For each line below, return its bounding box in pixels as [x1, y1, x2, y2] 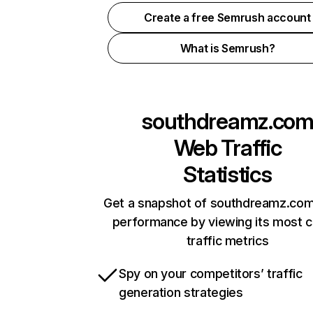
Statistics [183, 161, 272, 188]
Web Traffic [173, 134, 282, 161]
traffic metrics [186, 233, 269, 248]
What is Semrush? [180, 41, 275, 55]
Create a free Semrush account [144, 10, 311, 24]
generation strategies [119, 285, 243, 300]
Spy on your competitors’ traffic [119, 266, 303, 281]
